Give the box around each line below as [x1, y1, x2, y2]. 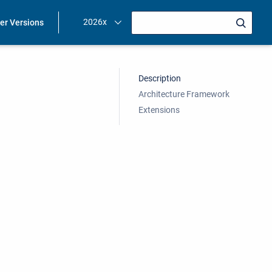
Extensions [138, 105, 180, 115]
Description [138, 73, 181, 83]
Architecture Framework [138, 89, 229, 99]
